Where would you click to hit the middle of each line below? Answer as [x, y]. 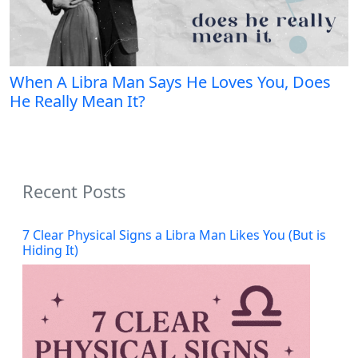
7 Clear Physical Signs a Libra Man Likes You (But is [174, 235]
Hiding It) [50, 250]
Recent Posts [74, 191]
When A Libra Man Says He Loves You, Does [170, 82]
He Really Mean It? [78, 101]
